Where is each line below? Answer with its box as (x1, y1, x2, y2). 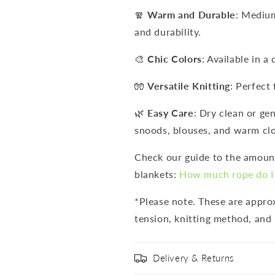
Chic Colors (147, 53, 202, 65)
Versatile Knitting (147, 80, 231, 92)
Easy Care (147, 107, 194, 119)
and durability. (134, 26, 201, 38)
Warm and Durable (147, 9, 236, 21)
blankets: (134, 168, 177, 180)
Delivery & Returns (153, 252, 234, 264)
